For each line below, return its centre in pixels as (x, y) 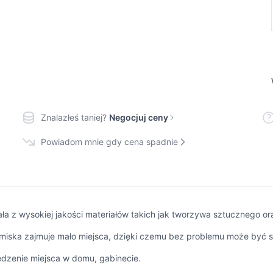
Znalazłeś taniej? (73, 118)
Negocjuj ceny (138, 118)
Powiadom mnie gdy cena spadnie (109, 142)
